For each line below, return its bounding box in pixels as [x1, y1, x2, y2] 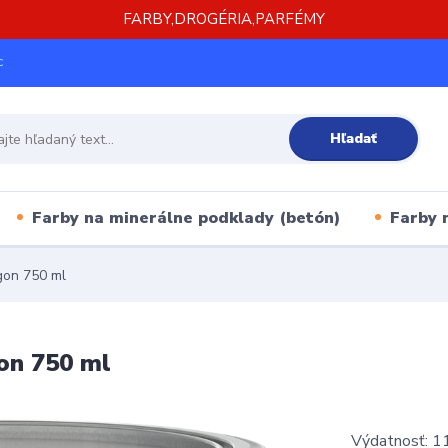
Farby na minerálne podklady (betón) [31, 206, 340, 229]
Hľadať [329, 128, 377, 148]
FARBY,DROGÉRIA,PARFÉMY [123, 9, 325, 29]
